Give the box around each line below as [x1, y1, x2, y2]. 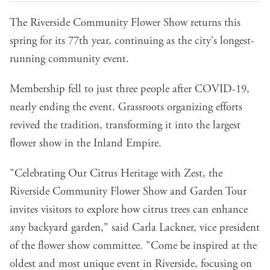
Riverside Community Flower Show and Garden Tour [10, 184, 246, 199]
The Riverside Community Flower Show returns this [10, 16, 240, 31]
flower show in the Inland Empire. [10, 136, 162, 151]
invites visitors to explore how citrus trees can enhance [10, 202, 248, 218]
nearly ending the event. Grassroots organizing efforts [10, 100, 242, 115]
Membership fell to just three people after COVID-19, [10, 82, 250, 97]
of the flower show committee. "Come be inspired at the [10, 239, 257, 254]
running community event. [10, 52, 129, 67]
